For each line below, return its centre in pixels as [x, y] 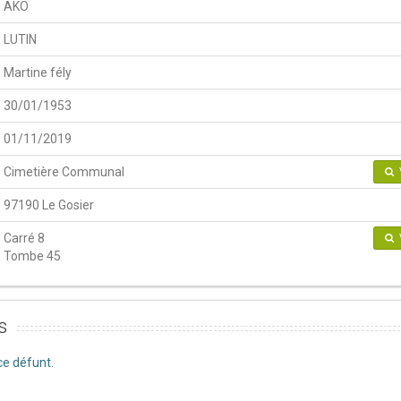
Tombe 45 [32, 256]
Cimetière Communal [64, 171]
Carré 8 [24, 238]
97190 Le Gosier [49, 205]
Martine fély [38, 72]
